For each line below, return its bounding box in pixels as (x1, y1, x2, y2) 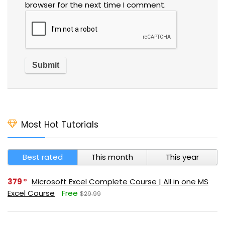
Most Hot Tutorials (21, 118, 98, 131)
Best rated (22, 151, 63, 162)
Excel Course (8, 187, 55, 198)
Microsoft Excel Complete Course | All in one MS (32, 176, 208, 187)
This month (91, 151, 133, 162)
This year (165, 151, 199, 162)
